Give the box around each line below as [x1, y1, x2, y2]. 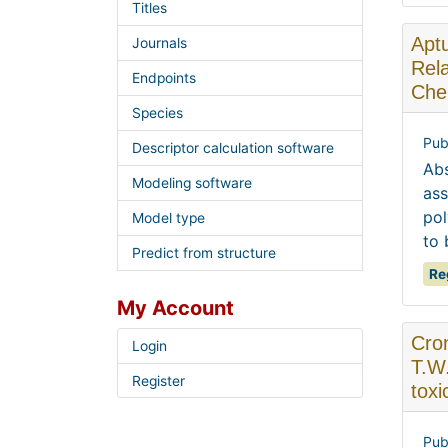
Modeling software [131, 174, 252, 191]
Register [131, 372, 185, 389]
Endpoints [131, 70, 196, 87]
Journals [131, 35, 187, 52]
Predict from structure [131, 244, 276, 261]
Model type [131, 209, 205, 226]
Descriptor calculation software [131, 140, 334, 156]
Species [131, 105, 183, 122]
